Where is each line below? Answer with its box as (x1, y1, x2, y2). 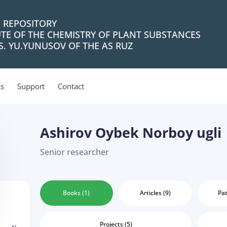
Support (17, 81, 45, 91)
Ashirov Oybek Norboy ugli (40, 123, 221, 142)
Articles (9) (139, 188, 171, 197)
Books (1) (63, 188, 90, 197)
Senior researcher (40, 146, 109, 158)
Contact (58, 81, 85, 91)
